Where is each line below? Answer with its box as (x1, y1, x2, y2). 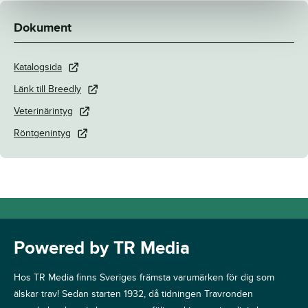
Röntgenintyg (14, 127, 71, 140)
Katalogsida (14, 61, 62, 74)
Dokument (14, 21, 71, 36)
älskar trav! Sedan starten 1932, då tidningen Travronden (14, 288, 253, 300)
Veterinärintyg (14, 105, 73, 118)
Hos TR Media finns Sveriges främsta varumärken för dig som (14, 272, 274, 284)
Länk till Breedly (14, 83, 81, 96)
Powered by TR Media (14, 237, 190, 260)
